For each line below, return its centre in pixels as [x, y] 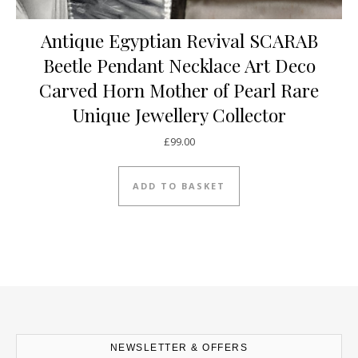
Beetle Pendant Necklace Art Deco [179, 66]
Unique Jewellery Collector [179, 115]
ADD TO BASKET [179, 185]
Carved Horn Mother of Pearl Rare [179, 90]
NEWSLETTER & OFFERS [179, 347]
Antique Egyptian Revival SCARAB [179, 41]
